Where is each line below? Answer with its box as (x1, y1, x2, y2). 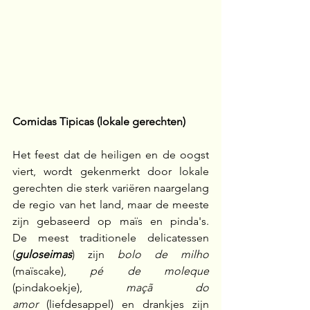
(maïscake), (12, 264, 91, 278)
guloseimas (15, 248, 72, 262)
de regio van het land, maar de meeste (12, 198, 209, 212)
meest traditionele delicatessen (38, 231, 209, 245)
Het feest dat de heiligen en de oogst (12, 148, 209, 162)
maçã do (125, 281, 209, 295)
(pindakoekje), (12, 281, 126, 295)
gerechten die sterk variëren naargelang (12, 181, 209, 195)
